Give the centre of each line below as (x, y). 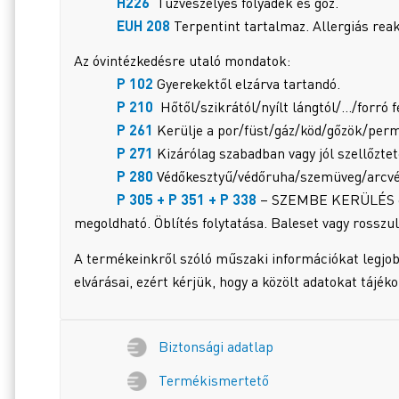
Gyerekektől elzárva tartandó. (248, 84)
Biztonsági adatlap (216, 346)
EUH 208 (124, 25)
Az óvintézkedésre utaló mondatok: (182, 61)
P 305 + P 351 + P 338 (165, 199)
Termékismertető (214, 380)
